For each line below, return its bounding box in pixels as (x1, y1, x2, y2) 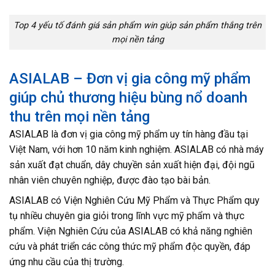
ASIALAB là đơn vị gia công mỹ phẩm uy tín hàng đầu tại (9, 128, 248, 141)
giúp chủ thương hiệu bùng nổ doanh (9, 89, 247, 107)
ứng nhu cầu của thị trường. (9, 256, 124, 268)
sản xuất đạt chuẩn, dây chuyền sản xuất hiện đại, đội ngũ (9, 159, 255, 171)
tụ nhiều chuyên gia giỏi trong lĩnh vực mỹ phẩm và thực (9, 210, 244, 222)
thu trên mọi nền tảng (9, 108, 150, 126)
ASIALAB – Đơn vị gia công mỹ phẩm (9, 70, 250, 88)
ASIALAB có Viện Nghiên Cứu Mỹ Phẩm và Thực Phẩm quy (9, 195, 260, 207)
